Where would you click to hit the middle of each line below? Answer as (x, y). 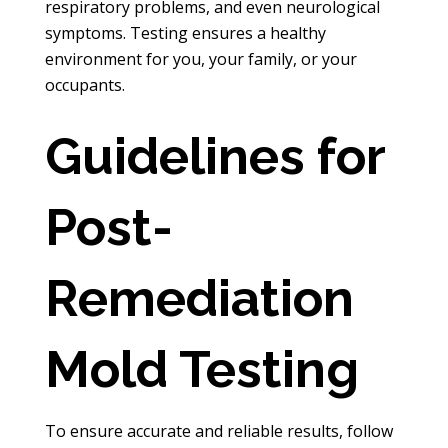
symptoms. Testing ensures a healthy (185, 32)
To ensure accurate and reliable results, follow (218, 430)
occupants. (84, 84)
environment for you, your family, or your (200, 58)
